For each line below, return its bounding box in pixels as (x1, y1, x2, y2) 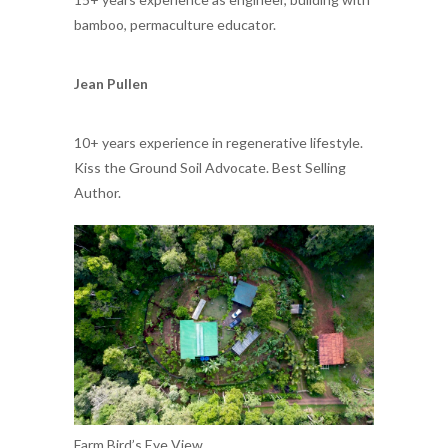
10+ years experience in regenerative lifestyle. (74, 134, 363, 152)
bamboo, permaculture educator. (74, 16, 276, 34)
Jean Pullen (74, 75, 148, 93)
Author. (74, 184, 121, 202)
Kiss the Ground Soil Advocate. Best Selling (74, 159, 346, 177)
